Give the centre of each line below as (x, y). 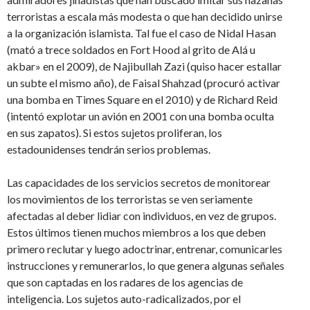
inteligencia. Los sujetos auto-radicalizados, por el (124, 298)
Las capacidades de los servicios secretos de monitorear (139, 182)
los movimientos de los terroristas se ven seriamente (130, 199)
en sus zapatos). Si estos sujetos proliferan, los (115, 132)
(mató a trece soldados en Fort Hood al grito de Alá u (131, 49)
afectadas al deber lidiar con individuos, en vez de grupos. (142, 215)
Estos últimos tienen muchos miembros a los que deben (136, 232)
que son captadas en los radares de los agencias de (125, 282)
